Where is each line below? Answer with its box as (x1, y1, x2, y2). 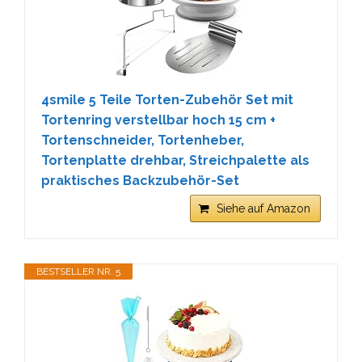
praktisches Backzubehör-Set (41, 173, 239, 188)
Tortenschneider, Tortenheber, (41, 133, 244, 148)
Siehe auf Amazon (217, 202, 310, 215)
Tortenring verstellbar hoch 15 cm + (41, 112, 276, 128)
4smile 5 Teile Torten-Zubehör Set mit (41, 92, 293, 107)
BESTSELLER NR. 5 (36, 266, 120, 277)
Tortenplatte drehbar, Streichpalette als (41, 153, 309, 168)
